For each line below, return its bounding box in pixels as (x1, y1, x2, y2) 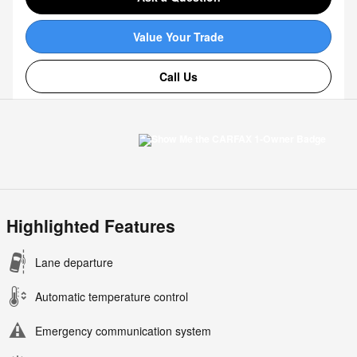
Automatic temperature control (35, 288, 188, 305)
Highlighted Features (6, 214, 175, 238)
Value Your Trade (133, 28, 224, 45)
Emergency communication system (35, 323, 211, 339)
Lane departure (35, 254, 113, 271)
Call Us (159, 68, 198, 84)
